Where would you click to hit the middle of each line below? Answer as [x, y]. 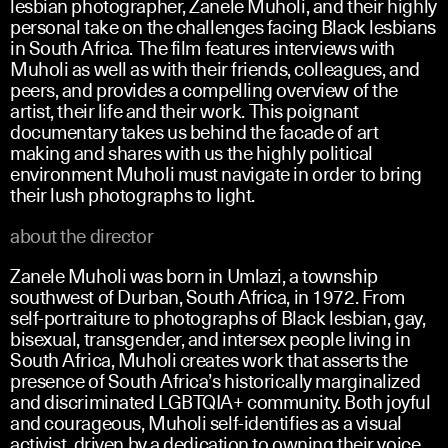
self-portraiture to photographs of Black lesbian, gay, [218, 316]
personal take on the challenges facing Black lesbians [223, 25]
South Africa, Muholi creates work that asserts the [209, 358]
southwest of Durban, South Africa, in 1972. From [207, 295]
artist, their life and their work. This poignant [184, 109]
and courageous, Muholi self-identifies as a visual [206, 421]
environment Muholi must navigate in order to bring [216, 172]
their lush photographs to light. [132, 193]
